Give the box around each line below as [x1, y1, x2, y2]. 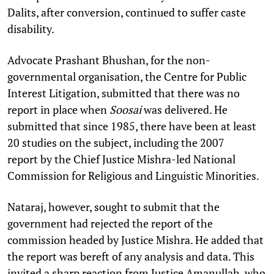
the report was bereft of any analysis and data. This [7, 248, 254, 264]
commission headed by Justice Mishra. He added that [7, 232, 264, 247]
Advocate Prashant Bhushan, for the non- [7, 52, 210, 67]
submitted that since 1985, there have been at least [7, 118, 256, 133]
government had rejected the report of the [7, 215, 213, 231]
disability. [7, 21, 54, 36]
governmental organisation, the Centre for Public [7, 68, 246, 84]
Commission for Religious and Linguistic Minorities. [7, 168, 259, 183]
